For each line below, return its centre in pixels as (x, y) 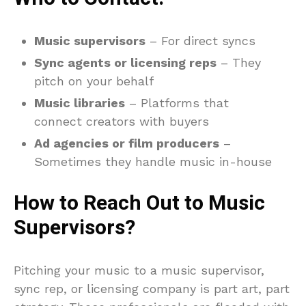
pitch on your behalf (94, 81)
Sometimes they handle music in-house (153, 161)
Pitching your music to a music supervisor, (139, 270)
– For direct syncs (200, 40)
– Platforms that (177, 102)
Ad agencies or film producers (127, 143)
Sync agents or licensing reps (125, 62)
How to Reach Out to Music (139, 203)
